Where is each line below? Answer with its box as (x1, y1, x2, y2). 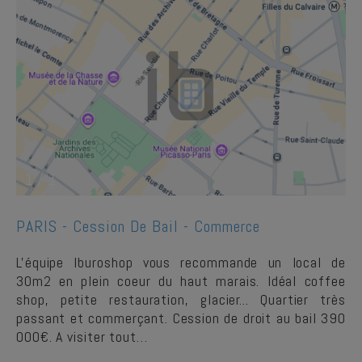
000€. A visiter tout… (16, 327, 148, 346)
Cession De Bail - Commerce (73, 216, 260, 237)
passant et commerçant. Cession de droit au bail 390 (16, 309, 346, 327)
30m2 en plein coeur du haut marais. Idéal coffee (16, 271, 346, 290)
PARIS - (16, 216, 73, 237)
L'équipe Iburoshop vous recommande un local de (16, 253, 346, 271)
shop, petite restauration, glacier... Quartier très (16, 290, 346, 309)
